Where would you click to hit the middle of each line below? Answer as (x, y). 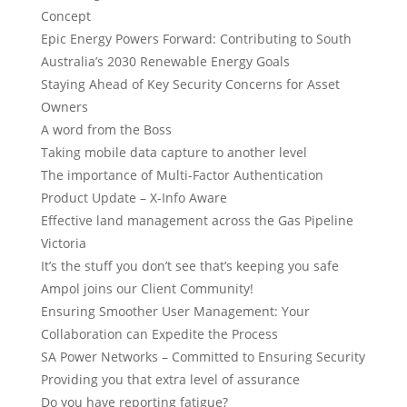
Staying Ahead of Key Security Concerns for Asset (190, 84)
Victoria (64, 243)
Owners (65, 107)
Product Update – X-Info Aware (134, 198)
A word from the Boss (106, 129)
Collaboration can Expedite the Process (159, 334)
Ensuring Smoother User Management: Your (175, 311)
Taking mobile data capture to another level (174, 152)
